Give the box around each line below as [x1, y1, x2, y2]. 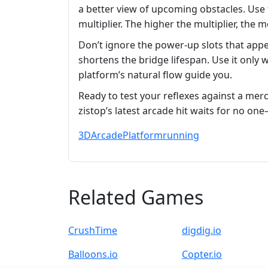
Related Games [68, 184, 203, 211]
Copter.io [182, 248, 222, 261]
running [163, 129, 199, 142]
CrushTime [68, 224, 117, 237]
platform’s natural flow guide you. [78, 68, 232, 82]
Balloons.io [68, 248, 118, 261]
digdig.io [182, 224, 221, 237]
